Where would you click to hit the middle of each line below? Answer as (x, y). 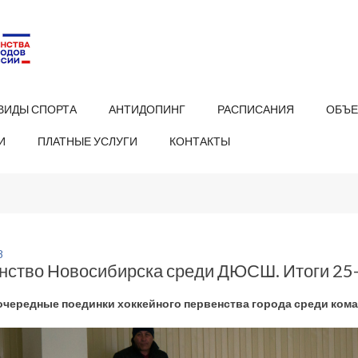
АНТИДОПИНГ (147, 109)
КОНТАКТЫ (200, 141)
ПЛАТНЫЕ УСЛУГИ (88, 141)
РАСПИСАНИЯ (256, 109)
